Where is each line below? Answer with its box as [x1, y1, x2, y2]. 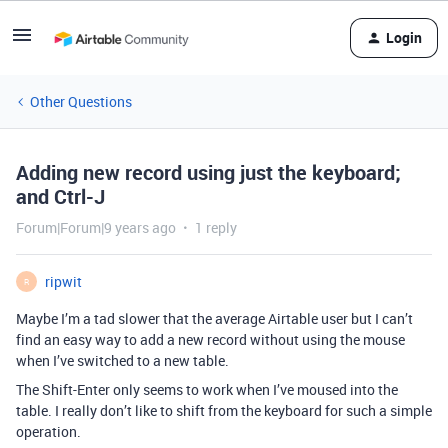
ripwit [45, 272, 82, 291]
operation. [16, 422, 81, 441]
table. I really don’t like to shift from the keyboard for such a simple [16, 401, 432, 420]
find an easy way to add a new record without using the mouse [16, 330, 405, 349]
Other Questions [30, 92, 132, 111]
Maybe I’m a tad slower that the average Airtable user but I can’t [16, 309, 413, 328]
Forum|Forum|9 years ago [16, 218, 176, 237]
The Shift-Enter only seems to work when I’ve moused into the [16, 380, 398, 399]
